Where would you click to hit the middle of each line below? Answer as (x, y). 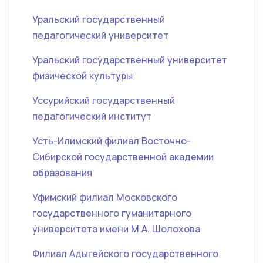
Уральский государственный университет (130, 60)
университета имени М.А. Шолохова (116, 229)
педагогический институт (92, 116)
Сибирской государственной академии (123, 157)
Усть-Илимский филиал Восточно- (112, 141)
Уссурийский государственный (104, 100)
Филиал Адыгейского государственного (125, 254)
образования (62, 173)
